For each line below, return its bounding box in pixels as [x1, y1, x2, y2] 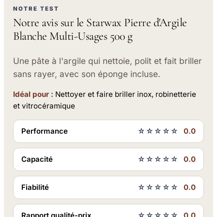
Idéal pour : [13, 90, 54, 99]
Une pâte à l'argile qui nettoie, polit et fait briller [13, 55, 202, 66]
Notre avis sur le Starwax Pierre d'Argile [13, 15, 187, 30]
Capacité [21, 155, 53, 164]
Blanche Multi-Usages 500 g [13, 29, 133, 44]
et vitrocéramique [13, 101, 76, 111]
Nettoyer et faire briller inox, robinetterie [53, 90, 197, 99]
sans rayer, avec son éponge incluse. [13, 68, 161, 79]
